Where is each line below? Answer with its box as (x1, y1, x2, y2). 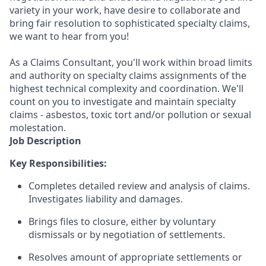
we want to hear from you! (9, 30, 129, 43)
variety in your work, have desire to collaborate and (9, 4, 240, 17)
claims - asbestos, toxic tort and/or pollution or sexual (9, 108, 251, 121)
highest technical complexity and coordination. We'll (9, 82, 243, 95)
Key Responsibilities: (9, 157, 107, 170)
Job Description (9, 134, 81, 147)
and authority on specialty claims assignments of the (9, 69, 246, 82)
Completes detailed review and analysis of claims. (28, 179, 250, 192)
